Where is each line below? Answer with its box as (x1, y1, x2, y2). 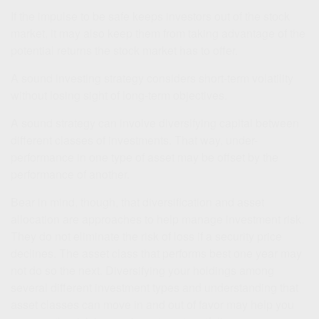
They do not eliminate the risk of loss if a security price (11, 227, 282, 244)
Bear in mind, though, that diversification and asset (11, 193, 264, 210)
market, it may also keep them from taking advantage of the (11, 24, 305, 41)
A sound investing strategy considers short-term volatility (11, 69, 293, 86)
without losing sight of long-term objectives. (11, 86, 227, 103)
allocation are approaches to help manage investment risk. (11, 210, 304, 227)
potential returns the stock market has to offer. (11, 41, 238, 58)
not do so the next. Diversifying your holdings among (11, 261, 274, 278)
